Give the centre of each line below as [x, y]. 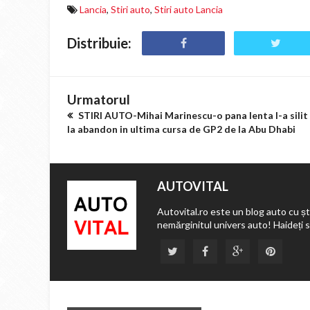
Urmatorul [99, 99]
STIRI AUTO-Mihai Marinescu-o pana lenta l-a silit [192, 115]
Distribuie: [99, 43]
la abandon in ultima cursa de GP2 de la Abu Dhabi [181, 129]
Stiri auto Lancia [189, 9]
